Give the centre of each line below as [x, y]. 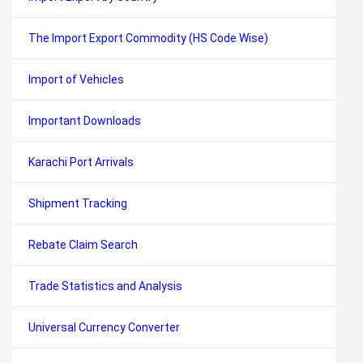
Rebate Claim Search [83, 245]
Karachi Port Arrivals [81, 162]
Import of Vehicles [76, 79]
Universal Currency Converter [104, 327]
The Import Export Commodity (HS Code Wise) [148, 38]
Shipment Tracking [78, 203]
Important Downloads [85, 121]
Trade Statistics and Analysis [105, 286]
